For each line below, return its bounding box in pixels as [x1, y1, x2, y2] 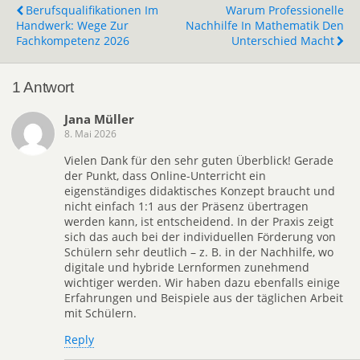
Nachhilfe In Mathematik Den [186, 18, 344, 34]
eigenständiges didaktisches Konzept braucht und [64, 182, 335, 198]
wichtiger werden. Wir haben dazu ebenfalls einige [64, 274, 340, 290]
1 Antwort [12, 78, 74, 96]
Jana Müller [64, 111, 134, 128]
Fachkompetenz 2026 [16, 33, 129, 49]
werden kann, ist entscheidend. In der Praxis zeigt [64, 213, 333, 229]
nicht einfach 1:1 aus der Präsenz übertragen [64, 198, 309, 214]
